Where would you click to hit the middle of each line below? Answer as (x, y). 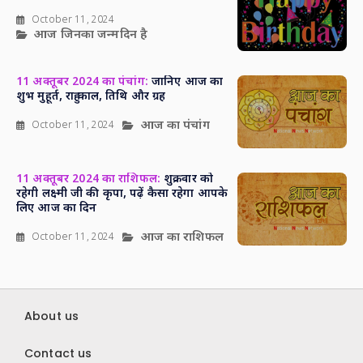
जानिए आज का (186, 82)
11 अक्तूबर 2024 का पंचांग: (82, 82)
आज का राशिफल (182, 237)
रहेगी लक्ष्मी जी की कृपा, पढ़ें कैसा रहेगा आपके (122, 194)
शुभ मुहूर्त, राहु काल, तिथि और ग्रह (91, 96)
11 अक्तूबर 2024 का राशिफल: (88, 179)
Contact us (58, 353)
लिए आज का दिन (57, 208)
